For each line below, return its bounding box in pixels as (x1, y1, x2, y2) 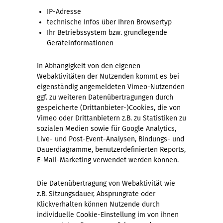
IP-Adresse (47, 7, 81, 16)
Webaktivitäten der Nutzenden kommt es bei (37, 72, 179, 81)
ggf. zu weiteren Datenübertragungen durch (37, 93, 173, 102)
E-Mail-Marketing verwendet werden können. (37, 155, 179, 164)
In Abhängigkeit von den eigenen (37, 61, 140, 70)
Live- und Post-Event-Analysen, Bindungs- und (37, 134, 184, 143)
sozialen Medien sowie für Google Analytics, (37, 124, 176, 133)
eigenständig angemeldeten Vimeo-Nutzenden (37, 82, 185, 91)
